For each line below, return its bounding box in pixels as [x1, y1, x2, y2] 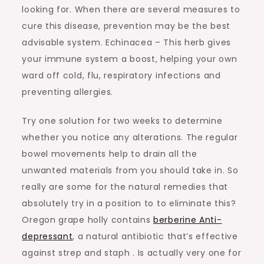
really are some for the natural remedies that [22, 181, 228, 193]
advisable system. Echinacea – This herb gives [22, 37, 231, 48]
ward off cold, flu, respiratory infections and [22, 70, 221, 81]
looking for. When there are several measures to [22, 4, 240, 15]
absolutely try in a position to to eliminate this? [22, 197, 236, 209]
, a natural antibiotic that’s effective [72, 230, 238, 242]
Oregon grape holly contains [22, 214, 154, 226]
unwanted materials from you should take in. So [22, 164, 239, 176]
